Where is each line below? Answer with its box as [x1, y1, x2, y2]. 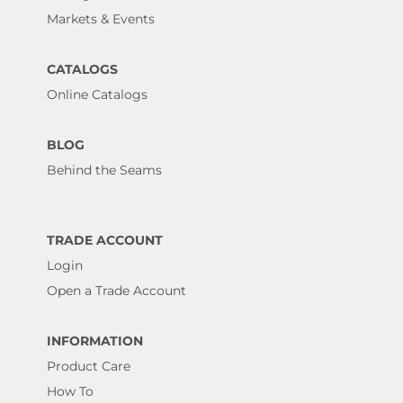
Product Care [46, 357, 130, 374]
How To [46, 382, 94, 399]
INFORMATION [46, 332, 143, 349]
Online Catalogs [46, 86, 148, 103]
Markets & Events [46, 11, 155, 28]
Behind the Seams [46, 162, 162, 179]
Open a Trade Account [46, 282, 186, 299]
